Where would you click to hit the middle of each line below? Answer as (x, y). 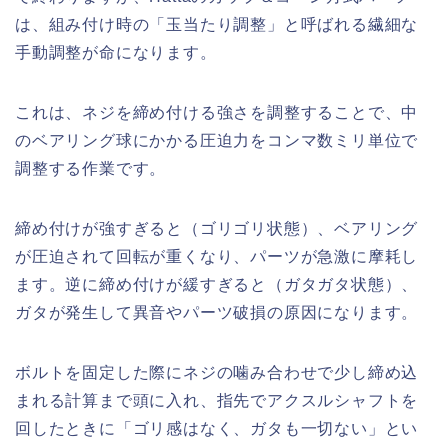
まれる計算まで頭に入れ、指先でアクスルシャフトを (217, 401)
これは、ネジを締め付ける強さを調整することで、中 (217, 113)
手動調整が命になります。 (116, 53)
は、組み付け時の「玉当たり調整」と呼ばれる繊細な (217, 25)
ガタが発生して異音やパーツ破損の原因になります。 (217, 313)
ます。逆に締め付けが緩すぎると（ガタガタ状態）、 (217, 285)
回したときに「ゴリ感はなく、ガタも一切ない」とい (217, 429)
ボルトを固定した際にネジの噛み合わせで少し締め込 (217, 373)
